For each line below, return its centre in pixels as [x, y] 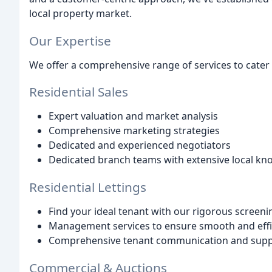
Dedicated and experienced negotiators [140, 145]
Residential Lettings [88, 187]
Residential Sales [79, 92]
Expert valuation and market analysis [133, 116]
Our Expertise [70, 40]
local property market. [80, 13]
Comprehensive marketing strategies [134, 131]
